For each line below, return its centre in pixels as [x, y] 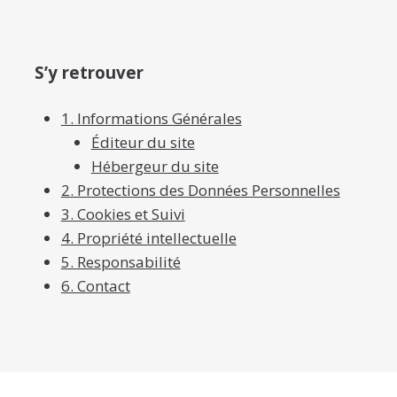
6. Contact [95, 286]
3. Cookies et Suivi [123, 214]
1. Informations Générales [151, 118]
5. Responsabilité [121, 262]
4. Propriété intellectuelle [148, 238]
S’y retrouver [89, 72]
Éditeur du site [143, 142]
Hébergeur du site [155, 166]
